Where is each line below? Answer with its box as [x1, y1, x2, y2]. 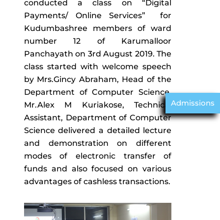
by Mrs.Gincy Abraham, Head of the [24, 75, 172, 84]
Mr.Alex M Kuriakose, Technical [24, 100, 172, 110]
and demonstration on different [24, 138, 172, 148]
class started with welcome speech [24, 62, 172, 71]
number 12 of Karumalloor [24, 36, 172, 46]
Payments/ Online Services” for [24, 11, 172, 20]
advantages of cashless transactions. [24, 177, 170, 186]
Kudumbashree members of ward [24, 24, 172, 33]
